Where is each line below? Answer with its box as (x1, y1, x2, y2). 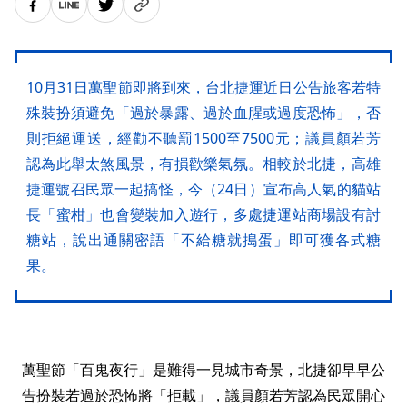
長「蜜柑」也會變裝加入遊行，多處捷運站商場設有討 (26, 204, 381, 225)
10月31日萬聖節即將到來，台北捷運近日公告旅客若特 (26, 77, 381, 98)
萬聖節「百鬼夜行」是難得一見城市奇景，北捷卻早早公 (22, 360, 385, 381)
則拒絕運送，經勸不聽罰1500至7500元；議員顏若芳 (26, 128, 381, 149)
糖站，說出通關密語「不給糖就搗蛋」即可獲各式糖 (26, 230, 381, 251)
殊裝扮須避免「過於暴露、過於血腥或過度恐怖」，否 (26, 103, 381, 124)
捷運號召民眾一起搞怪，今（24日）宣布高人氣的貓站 (26, 179, 381, 200)
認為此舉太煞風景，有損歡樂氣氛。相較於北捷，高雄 (26, 154, 381, 174)
